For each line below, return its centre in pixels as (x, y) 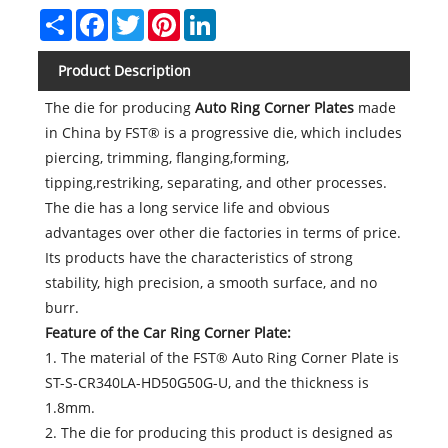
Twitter (167, 17)
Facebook (138, 17)
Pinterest (209, 17)
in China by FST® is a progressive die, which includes (224, 133)
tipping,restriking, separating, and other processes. (216, 183)
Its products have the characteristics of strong (199, 258)
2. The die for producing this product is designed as (219, 433)
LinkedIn (244, 17)
